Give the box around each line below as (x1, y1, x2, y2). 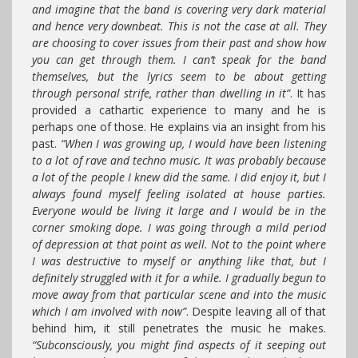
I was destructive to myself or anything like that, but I (32, 253, 326, 268)
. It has (289, 85, 327, 101)
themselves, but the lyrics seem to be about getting (32, 68, 326, 84)
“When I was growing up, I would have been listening (60, 135, 327, 151)
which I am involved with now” (32, 303, 186, 319)
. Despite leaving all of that (185, 303, 326, 319)
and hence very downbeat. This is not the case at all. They (32, 18, 326, 34)
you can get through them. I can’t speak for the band (32, 51, 326, 67)
